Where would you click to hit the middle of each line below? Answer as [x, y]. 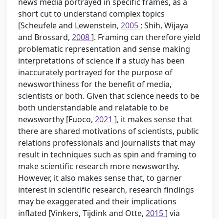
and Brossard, [45, 37]
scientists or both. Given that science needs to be [109, 96]
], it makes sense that [153, 120]
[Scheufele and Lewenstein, [69, 26]
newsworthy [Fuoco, [56, 120]
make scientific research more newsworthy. [99, 166]
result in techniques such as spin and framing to [107, 155]
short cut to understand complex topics [91, 14]
